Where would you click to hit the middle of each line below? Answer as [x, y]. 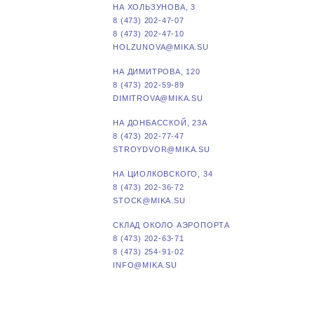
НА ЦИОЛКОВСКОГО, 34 [163, 174]
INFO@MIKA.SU [145, 265]
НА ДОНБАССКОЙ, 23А [160, 123]
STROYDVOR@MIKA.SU [162, 149]
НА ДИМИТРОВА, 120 [157, 71]
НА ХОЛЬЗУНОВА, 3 [154, 7]
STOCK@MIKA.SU [149, 200]
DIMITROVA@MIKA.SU [158, 98]
